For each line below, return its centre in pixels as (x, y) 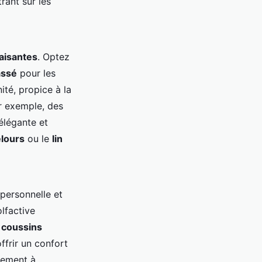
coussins (22, 227)
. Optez (54, 57)
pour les (36, 73)
